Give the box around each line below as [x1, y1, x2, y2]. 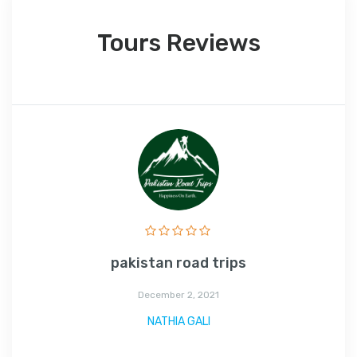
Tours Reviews [96, 28, 261, 57]
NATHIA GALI [147, 314, 210, 328]
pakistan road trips [111, 253, 246, 272]
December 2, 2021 [138, 288, 219, 300]
